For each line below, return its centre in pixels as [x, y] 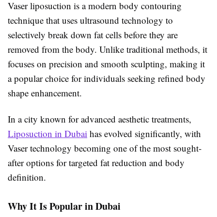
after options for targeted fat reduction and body [96, 163]
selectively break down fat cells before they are [93, 35]
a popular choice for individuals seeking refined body [107, 78]
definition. [27, 177]
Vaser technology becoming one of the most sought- [105, 148]
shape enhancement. [45, 93]
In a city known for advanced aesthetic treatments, [100, 119]
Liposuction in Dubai [47, 133]
